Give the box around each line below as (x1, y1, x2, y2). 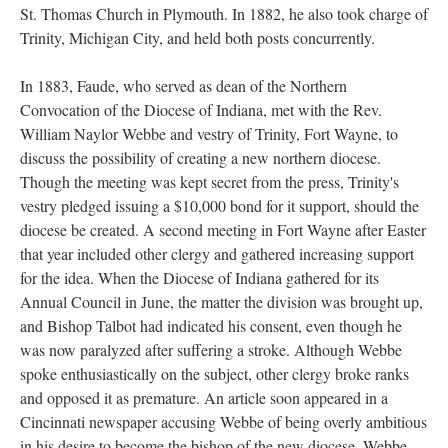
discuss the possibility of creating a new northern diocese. (20, 147, 381, 168)
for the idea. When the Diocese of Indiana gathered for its (20, 267, 379, 288)
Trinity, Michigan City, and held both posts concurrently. (20, 27, 375, 48)
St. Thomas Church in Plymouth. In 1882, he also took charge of (20, 3, 428, 24)
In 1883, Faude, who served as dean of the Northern (20, 75, 347, 96)
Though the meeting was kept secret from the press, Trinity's (20, 171, 399, 192)
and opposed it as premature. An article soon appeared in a (20, 387, 388, 408)
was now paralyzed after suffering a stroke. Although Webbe (20, 339, 402, 360)
